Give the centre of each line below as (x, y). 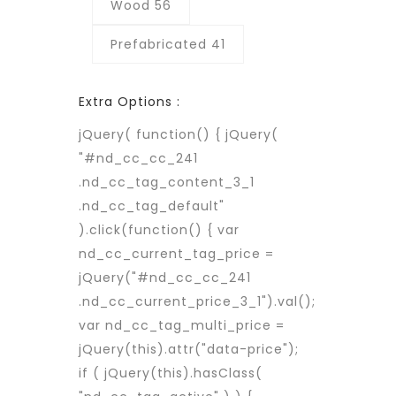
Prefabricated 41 (168, 44)
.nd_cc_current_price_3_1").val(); (197, 301)
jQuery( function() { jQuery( (179, 134)
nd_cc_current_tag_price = (176, 254)
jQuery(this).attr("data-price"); (189, 349)
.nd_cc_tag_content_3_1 (167, 182)
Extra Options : (129, 102)
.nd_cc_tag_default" (152, 206)
